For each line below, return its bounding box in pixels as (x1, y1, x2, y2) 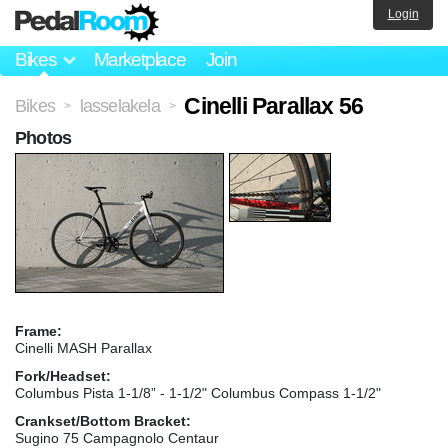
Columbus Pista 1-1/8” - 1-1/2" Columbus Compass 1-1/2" (15, 384, 381, 401)
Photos (15, 127, 72, 148)
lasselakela (79, 95, 160, 116)
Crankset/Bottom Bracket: (15, 412, 191, 429)
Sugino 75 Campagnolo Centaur (15, 429, 219, 446)
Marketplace (93, 49, 186, 71)
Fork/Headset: (15, 367, 111, 384)
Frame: (15, 322, 62, 339)
